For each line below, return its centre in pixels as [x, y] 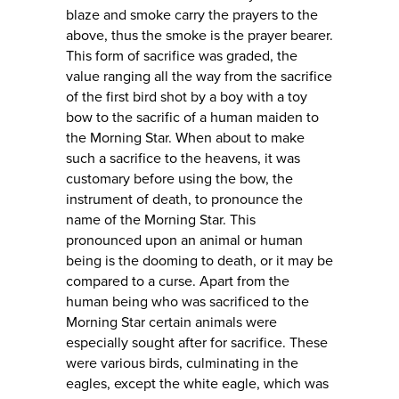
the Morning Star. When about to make [185, 138]
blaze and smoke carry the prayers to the [192, 16]
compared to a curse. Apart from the [178, 282]
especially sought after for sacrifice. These [197, 343]
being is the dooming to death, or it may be [199, 261]
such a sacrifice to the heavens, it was [183, 159]
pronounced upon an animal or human [184, 241]
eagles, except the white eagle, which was [197, 384]
